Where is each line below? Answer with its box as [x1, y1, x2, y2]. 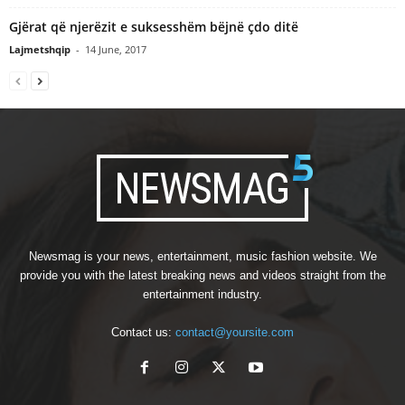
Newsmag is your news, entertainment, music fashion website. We [28, 250, 377, 263]
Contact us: [111, 325, 175, 339]
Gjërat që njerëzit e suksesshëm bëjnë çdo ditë [9, 18, 298, 35]
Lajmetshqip [9, 42, 71, 56]
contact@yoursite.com [175, 325, 294, 339]
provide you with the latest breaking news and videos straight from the [19, 268, 386, 282]
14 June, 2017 [85, 42, 146, 56]
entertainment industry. [143, 287, 262, 301]
